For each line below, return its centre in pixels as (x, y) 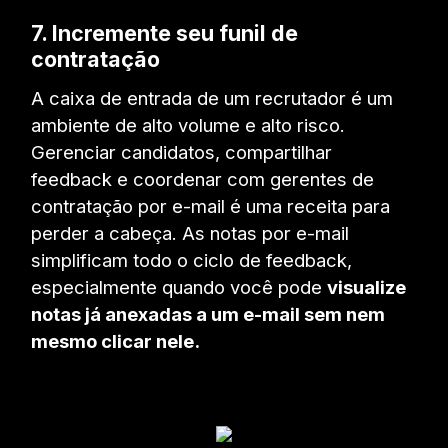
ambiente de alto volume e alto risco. (188, 125)
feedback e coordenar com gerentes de (203, 179)
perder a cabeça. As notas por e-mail (190, 233)
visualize (367, 287)
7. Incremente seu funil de (165, 32)
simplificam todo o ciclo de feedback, (192, 260)
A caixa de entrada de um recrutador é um (212, 98)
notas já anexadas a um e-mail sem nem (208, 314)
